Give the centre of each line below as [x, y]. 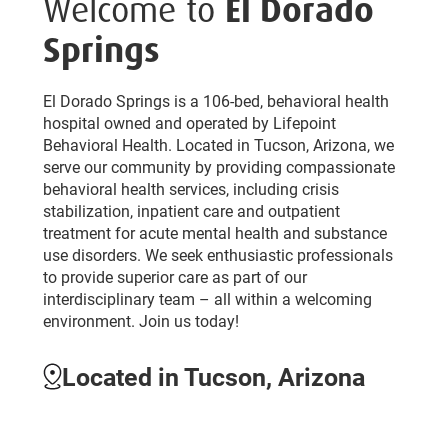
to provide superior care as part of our [174, 276]
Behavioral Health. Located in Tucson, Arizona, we [218, 144]
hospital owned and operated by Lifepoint [189, 122]
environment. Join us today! [140, 320]
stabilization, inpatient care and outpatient [191, 210]
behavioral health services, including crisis [190, 188]
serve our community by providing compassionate [218, 166]
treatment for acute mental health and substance [214, 232]
